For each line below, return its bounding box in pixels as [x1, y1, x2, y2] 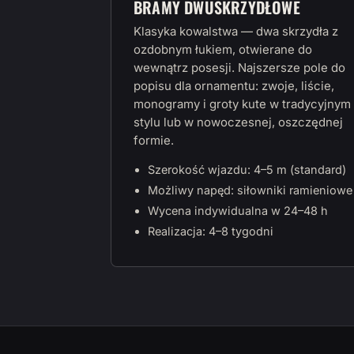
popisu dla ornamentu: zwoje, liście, [134, 78, 334, 93]
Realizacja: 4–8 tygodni [148, 224, 273, 238]
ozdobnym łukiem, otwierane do [134, 42, 312, 57]
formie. [134, 133, 174, 148]
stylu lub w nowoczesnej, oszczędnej [134, 115, 343, 130]
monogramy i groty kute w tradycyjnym [134, 96, 351, 111]
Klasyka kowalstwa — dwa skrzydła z [134, 24, 338, 39]
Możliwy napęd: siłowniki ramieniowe [148, 183, 352, 197]
